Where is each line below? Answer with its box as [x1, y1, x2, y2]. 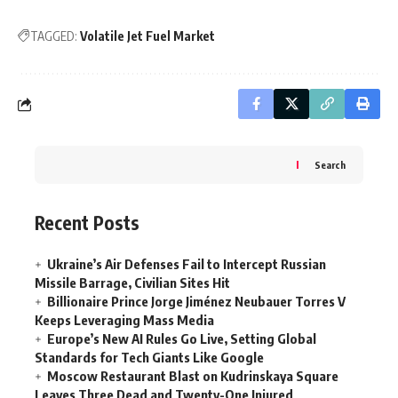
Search [314, 159, 346, 171]
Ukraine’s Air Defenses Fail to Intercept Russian [47, 255, 326, 272]
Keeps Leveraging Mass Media [35, 311, 214, 328]
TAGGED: [30, 28, 77, 44]
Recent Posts [35, 211, 139, 235]
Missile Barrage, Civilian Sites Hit [35, 274, 230, 291]
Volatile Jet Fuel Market [80, 28, 215, 44]
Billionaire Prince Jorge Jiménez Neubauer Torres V [47, 292, 346, 309]
